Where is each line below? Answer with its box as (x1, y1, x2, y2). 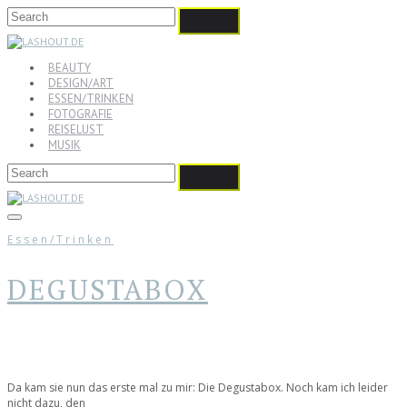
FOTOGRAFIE (48, 106, 113, 122)
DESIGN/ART (48, 75, 114, 91)
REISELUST (48, 122, 104, 137)
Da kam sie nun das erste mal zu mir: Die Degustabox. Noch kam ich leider (7, 380, 388, 396)
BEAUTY (48, 60, 91, 75)
